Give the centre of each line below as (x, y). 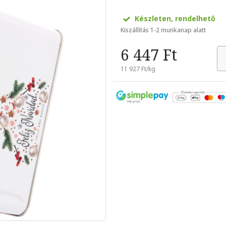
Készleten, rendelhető (174, 18)
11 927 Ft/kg (138, 69)
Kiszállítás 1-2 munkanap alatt (163, 30)
